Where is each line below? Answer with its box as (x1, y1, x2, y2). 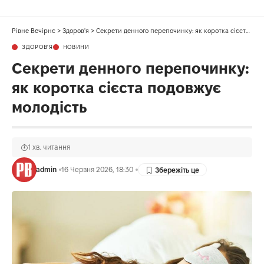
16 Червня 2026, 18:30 (61, 165, 133, 173)
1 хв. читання (28, 143, 70, 151)
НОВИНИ (62, 43, 90, 50)
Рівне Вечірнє (12, 27, 55, 34)
